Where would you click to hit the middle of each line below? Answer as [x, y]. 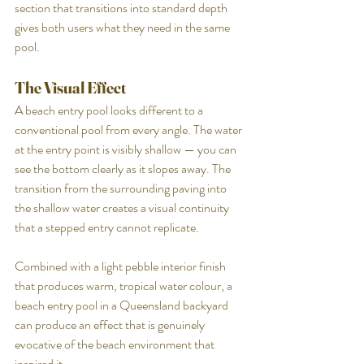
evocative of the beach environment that [116, 344]
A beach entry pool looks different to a [110, 110]
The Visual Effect [70, 87]
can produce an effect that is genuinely [111, 324]
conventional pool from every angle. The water [130, 129]
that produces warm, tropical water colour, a [125, 285]
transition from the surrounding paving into [122, 188]
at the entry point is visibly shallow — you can [127, 149]
